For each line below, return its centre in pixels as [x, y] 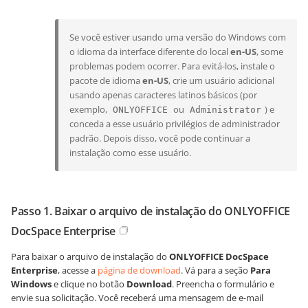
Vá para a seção [217, 270]
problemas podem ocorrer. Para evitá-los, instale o [172, 66]
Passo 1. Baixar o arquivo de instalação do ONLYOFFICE [151, 211]
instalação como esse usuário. [130, 153]
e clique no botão [89, 284]
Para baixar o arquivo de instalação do [90, 256]
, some [270, 52]
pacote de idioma [106, 80]
